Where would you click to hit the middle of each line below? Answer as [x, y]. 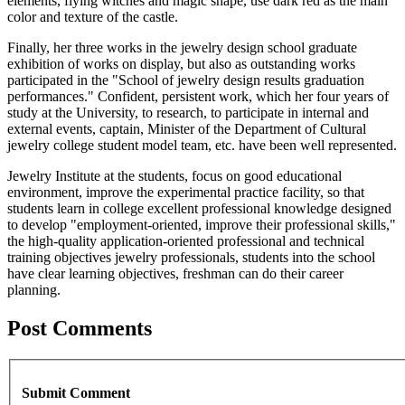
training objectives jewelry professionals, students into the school [191, 258]
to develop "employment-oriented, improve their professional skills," [202, 225]
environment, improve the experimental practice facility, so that [186, 193]
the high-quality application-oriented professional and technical [186, 241]
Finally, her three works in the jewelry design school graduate [182, 48]
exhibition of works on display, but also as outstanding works [181, 64]
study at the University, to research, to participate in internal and [188, 113]
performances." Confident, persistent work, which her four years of [198, 97]
